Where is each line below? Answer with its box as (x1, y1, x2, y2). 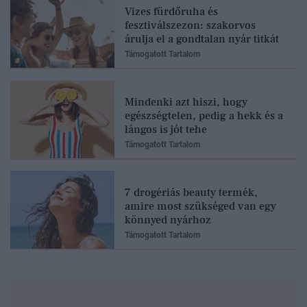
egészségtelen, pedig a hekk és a (125, 108, 283, 123)
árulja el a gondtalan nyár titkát (125, 32, 279, 46)
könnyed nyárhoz (125, 212, 211, 227)
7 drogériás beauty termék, (125, 185, 258, 199)
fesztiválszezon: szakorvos (125, 18, 256, 32)
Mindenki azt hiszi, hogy (125, 95, 247, 109)
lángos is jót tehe (125, 122, 207, 136)
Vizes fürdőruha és (125, 4, 218, 19)
